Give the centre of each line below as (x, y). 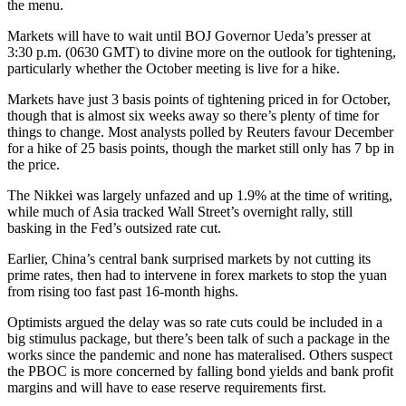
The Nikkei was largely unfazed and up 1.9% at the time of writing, (200, 195)
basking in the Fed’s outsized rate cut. (114, 227)
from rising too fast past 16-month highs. (123, 291)
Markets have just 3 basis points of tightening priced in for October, (199, 99)
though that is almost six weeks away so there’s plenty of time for (193, 115)
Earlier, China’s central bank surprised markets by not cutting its (189, 258)
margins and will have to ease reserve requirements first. (167, 387)
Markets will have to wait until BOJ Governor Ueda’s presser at (189, 35)
